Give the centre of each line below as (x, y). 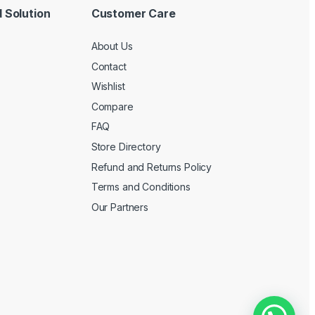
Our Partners (120, 207)
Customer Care (133, 14)
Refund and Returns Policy (152, 167)
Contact (109, 66)
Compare (112, 106)
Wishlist (108, 86)
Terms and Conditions (141, 187)
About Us (112, 46)
